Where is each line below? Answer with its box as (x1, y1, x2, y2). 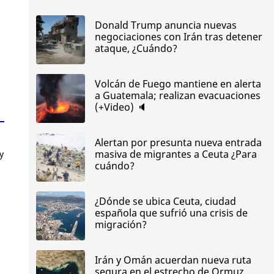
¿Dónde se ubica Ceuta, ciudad (94, 194, 236, 209)
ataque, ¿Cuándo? (94, 42, 177, 56)
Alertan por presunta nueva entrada (94, 136, 262, 150)
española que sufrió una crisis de (94, 206, 248, 220)
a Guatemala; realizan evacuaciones (94, 89, 261, 103)
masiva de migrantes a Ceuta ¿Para (94, 147, 257, 161)
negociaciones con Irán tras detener (94, 30, 262, 44)
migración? (94, 218, 147, 232)
